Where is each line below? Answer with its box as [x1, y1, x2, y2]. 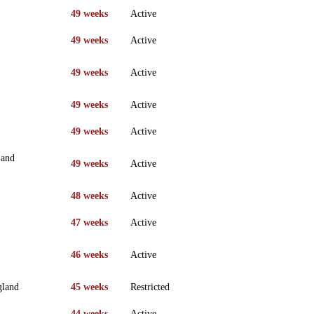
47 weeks [71, 217, 108, 228]
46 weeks [71, 249, 108, 260]
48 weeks [71, 190, 108, 201]
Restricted [130, 281, 170, 292]
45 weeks [71, 281, 108, 292]
